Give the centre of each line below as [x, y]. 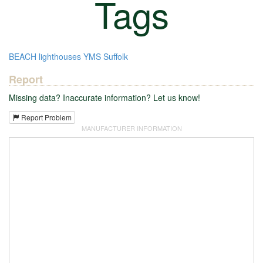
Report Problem [45, 117]
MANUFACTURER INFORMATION [131, 128]
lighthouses [60, 57]
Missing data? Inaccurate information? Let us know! [104, 98]
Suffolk [116, 57]
